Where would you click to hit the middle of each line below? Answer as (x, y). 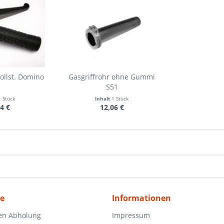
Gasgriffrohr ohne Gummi (112, 77)
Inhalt (103, 98)
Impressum (131, 215)
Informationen (141, 198)
